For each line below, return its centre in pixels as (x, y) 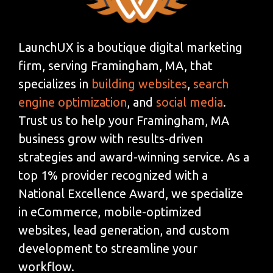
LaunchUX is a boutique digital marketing (130, 47)
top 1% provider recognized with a (113, 175)
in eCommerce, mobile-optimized (110, 211)
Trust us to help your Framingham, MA (124, 120)
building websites (139, 83)
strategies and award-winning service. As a (134, 157)
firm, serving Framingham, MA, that (115, 65)
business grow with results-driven (111, 138)
